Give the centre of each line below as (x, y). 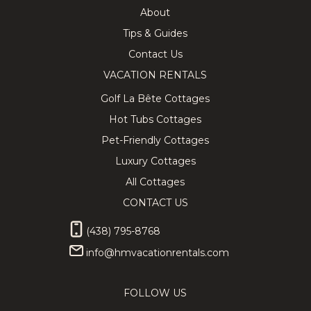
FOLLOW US (155, 293)
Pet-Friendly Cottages (155, 140)
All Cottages (155, 182)
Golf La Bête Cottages (155, 99)
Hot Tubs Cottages (155, 119)
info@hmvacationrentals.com (158, 252)
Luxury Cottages (155, 161)
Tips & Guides (155, 33)
